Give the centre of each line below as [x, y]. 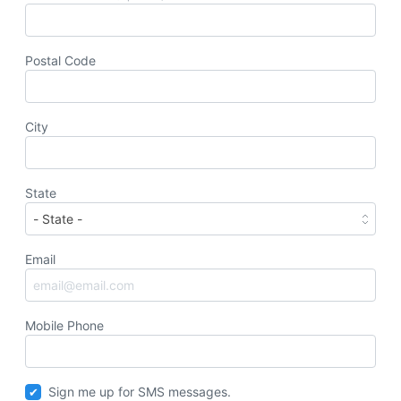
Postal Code [60, 60]
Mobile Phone [64, 325]
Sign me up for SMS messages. [140, 391]
